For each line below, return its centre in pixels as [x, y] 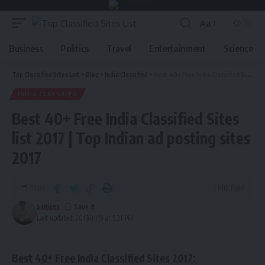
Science [238, 49]
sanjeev [48, 206]
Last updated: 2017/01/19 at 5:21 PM [85, 218]
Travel [119, 49]
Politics [75, 49]
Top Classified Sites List [46, 74]
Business [26, 49]
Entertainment [177, 49]
